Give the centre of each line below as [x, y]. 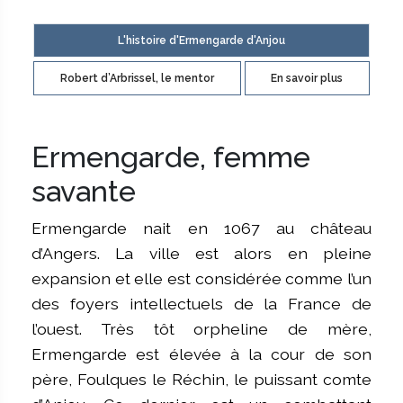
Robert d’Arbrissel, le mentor [137, 79]
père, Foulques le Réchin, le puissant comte [201, 379]
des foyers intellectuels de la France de [201, 303]
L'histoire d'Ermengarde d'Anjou [201, 41]
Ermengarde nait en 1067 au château [201, 228]
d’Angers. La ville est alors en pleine [201, 253]
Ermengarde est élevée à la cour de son [201, 354]
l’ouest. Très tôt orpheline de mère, [201, 328]
